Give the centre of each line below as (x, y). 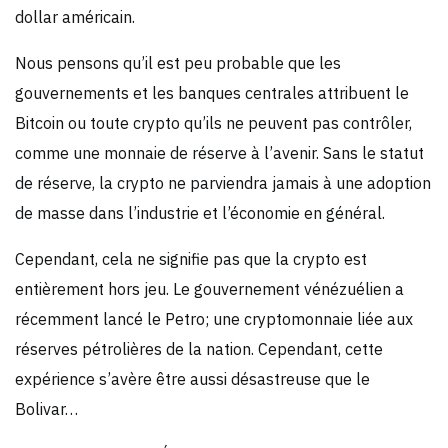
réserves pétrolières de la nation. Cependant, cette (199, 348)
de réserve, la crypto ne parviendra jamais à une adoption (223, 182)
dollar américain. (75, 16)
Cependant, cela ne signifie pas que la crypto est (191, 258)
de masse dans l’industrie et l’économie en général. (200, 212)
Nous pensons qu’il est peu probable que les (178, 62)
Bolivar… (46, 408)
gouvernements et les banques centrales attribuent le (212, 92)
